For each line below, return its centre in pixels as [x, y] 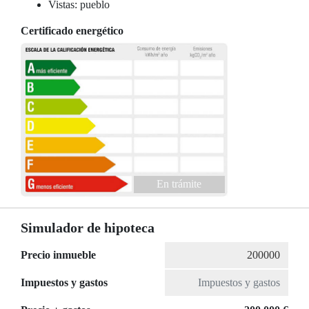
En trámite [179, 184]
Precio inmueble [58, 255]
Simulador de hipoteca [88, 228]
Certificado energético [72, 31]
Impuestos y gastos [64, 283]
